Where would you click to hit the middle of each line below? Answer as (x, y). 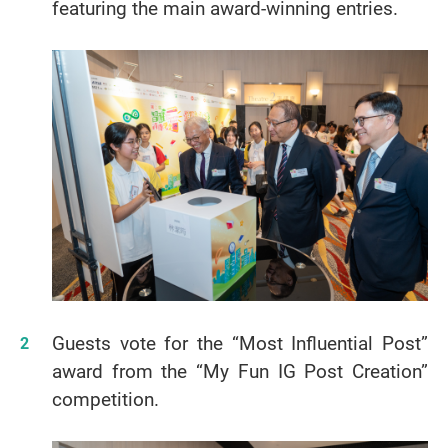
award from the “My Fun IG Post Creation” (239, 370)
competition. (105, 398)
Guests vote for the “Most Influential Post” (239, 342)
